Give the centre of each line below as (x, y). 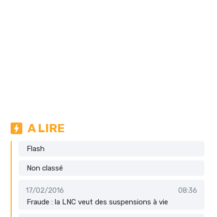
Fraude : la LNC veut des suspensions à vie (97, 202)
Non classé (45, 168)
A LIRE (46, 128)
